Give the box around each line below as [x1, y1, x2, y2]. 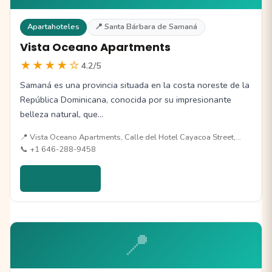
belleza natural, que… [20, 108, 103, 121]
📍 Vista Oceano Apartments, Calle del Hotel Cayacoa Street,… [20, 132, 241, 143]
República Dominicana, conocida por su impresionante [20, 93, 231, 106]
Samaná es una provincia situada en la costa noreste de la [20, 79, 250, 92]
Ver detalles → [32, 172, 90, 185]
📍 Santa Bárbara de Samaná [95, 21, 197, 33]
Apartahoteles [27, 21, 80, 33]
